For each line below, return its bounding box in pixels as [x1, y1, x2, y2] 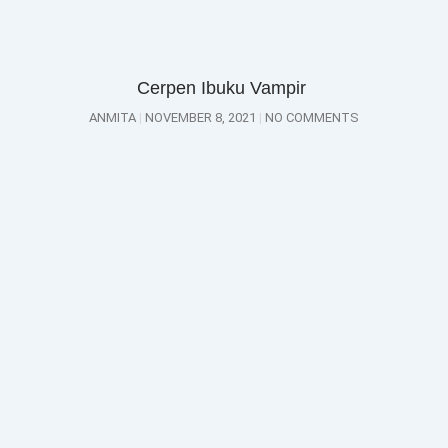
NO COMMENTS [262, 109, 359, 125]
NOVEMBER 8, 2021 [142, 109, 259, 125]
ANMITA [89, 109, 139, 125]
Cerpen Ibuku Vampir [137, 77, 311, 98]
